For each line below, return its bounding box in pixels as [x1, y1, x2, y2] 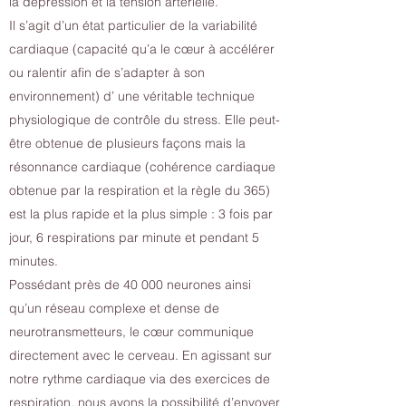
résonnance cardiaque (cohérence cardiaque [9, 159, 275, 175]
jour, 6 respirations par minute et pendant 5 [9, 229, 259, 246]
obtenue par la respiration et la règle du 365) [9, 182, 270, 198]
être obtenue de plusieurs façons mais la [9, 135, 246, 151]
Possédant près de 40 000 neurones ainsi [9, 276, 251, 293]
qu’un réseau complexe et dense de [9, 300, 219, 316]
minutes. [9, 253, 58, 269]
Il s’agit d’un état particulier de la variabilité [9, 17, 257, 34]
